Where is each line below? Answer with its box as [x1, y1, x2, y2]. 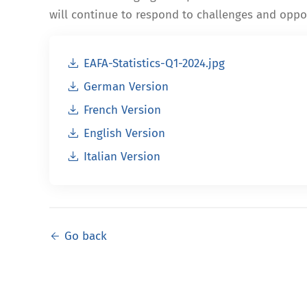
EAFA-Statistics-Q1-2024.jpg [84, 56, 226, 71]
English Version [84, 126, 165, 141]
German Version [84, 79, 169, 95]
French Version [84, 103, 161, 118]
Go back [64, 229, 107, 244]
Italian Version [84, 149, 160, 164]
